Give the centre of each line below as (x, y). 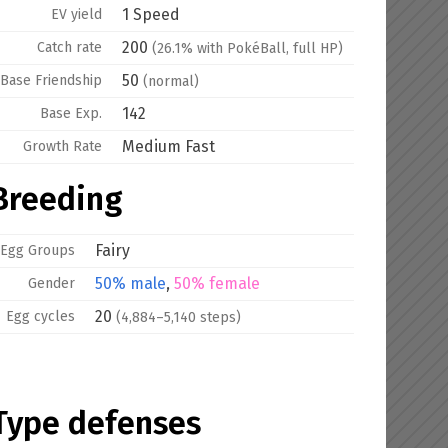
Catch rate (69, 47)
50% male (130, 283)
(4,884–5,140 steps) (178, 317)
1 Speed (151, 14)
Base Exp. (71, 113)
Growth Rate (62, 146)
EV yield (76, 14)
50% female (217, 283)
